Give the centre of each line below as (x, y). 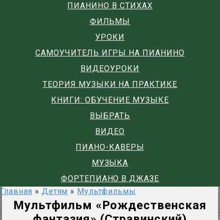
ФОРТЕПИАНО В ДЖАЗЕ (110, 179)
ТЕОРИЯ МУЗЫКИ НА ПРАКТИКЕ (110, 84)
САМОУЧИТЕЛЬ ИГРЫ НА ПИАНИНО (110, 53)
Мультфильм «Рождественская (110, 205)
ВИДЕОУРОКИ (110, 69)
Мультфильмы (107, 191)
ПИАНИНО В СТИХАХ (110, 6)
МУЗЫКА (110, 163)
